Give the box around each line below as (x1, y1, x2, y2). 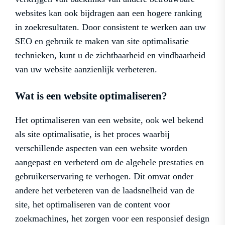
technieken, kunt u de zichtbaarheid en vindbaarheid (15, 50, 205, 60)
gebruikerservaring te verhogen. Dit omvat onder (15, 171, 193, 181)
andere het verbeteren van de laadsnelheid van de (15, 185, 194, 195)
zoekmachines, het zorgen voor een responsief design (15, 213, 209, 223)
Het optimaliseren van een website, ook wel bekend (15, 115, 203, 125)
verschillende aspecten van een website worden (15, 143, 187, 153)
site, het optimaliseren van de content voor (15, 199, 170, 209)
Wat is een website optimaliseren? (15, 89, 167, 102)
